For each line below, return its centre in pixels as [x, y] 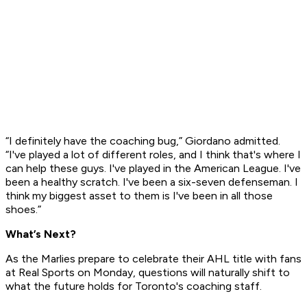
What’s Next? [41, 234]
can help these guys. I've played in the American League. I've [153, 169]
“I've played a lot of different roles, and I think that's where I [153, 155]
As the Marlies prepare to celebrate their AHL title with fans [153, 259]
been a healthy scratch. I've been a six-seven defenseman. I [152, 182]
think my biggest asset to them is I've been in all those [139, 196]
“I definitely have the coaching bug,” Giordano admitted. [143, 141]
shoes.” [27, 210]
